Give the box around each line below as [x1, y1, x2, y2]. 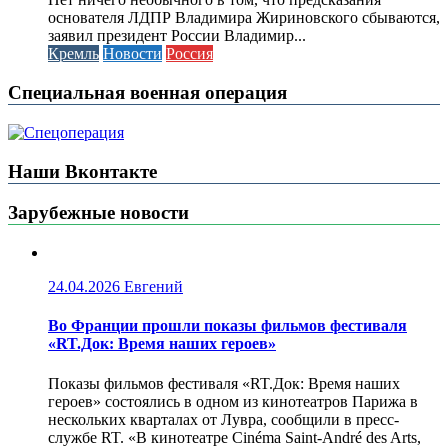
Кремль [48, 45, 99, 63]
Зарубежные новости [8, 202, 189, 224]
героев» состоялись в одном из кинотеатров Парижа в [48, 392, 418, 410]
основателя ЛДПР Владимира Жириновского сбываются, [48, 9, 440, 27]
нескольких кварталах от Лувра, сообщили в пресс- [48, 410, 399, 428]
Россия [166, 45, 213, 63]
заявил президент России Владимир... [48, 27, 306, 45]
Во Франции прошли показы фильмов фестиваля [48, 317, 407, 335]
